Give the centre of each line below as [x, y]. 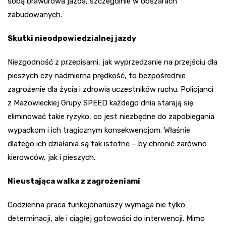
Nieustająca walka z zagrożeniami [74, 181]
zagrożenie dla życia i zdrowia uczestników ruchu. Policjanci [110, 89]
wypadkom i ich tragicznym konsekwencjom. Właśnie [99, 130]
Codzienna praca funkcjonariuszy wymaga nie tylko [96, 205]
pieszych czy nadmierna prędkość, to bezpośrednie [97, 75]
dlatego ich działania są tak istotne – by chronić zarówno [107, 144]
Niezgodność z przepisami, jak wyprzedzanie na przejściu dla [112, 62]
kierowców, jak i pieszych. [51, 157]
